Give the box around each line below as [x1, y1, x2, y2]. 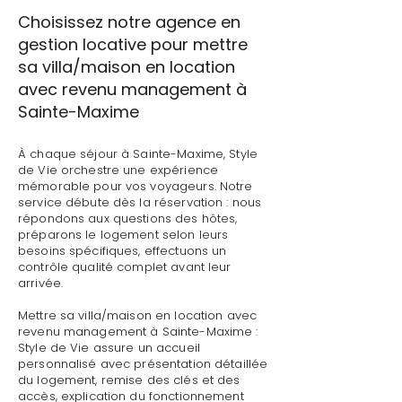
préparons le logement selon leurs [18, 226, 229, 243]
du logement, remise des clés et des [18, 371, 240, 389]
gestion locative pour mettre [18, 33, 248, 56]
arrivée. [18, 275, 64, 292]
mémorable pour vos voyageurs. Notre [18, 178, 253, 195]
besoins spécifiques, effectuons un [18, 242, 227, 259]
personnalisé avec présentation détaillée [18, 355, 268, 372]
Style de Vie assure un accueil [18, 339, 200, 356]
